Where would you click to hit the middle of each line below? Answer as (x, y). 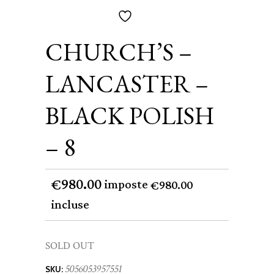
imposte (128, 185)
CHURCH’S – (119, 52)
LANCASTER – (127, 83)
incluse (70, 206)
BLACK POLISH (130, 115)
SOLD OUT (70, 246)
